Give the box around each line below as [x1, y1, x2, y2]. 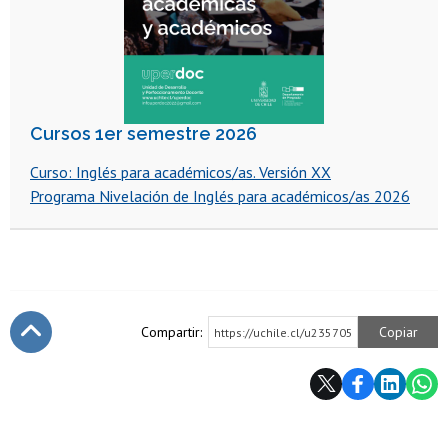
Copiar [378, 322, 418, 341]
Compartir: [141, 322, 202, 341]
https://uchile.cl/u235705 [214, 324, 353, 340]
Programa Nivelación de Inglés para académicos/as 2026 [30, 185, 410, 206]
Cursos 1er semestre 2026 [30, 122, 257, 144]
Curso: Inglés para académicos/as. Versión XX [30, 161, 331, 182]
